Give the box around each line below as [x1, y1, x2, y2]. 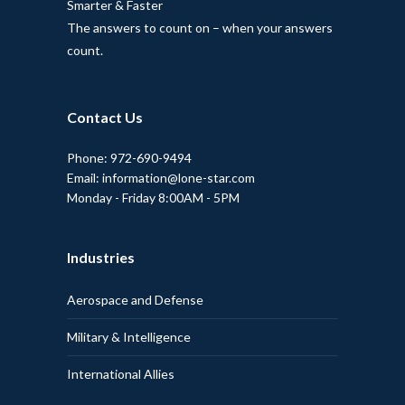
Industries [67, 249, 135, 266]
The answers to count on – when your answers [67, 20, 333, 35]
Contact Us [67, 108, 143, 126]
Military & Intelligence [67, 329, 191, 344]
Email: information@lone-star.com [67, 170, 255, 185]
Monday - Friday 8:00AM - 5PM [67, 190, 240, 205]
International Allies [67, 366, 174, 381]
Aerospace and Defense [67, 292, 203, 307]
